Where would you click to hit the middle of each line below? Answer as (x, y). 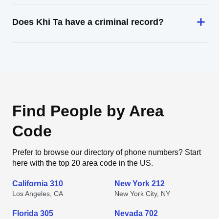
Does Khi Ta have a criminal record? (88, 22)
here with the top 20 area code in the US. (83, 163)
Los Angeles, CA (38, 194)
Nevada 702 (136, 213)
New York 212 (140, 184)
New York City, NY (142, 194)
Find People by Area (88, 111)
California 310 (38, 184)
